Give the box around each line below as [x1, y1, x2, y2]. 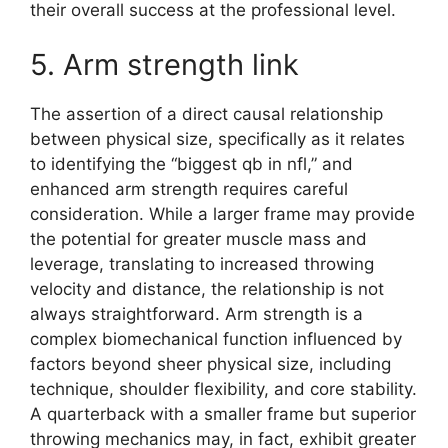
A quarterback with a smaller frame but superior [30, 404, 416, 425]
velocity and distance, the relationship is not [30, 279, 384, 300]
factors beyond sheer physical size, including [30, 354, 391, 375]
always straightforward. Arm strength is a [30, 304, 363, 325]
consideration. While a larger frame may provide [30, 204, 415, 225]
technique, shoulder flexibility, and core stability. [30, 379, 417, 400]
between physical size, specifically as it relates [30, 129, 405, 150]
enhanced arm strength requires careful [30, 179, 348, 200]
